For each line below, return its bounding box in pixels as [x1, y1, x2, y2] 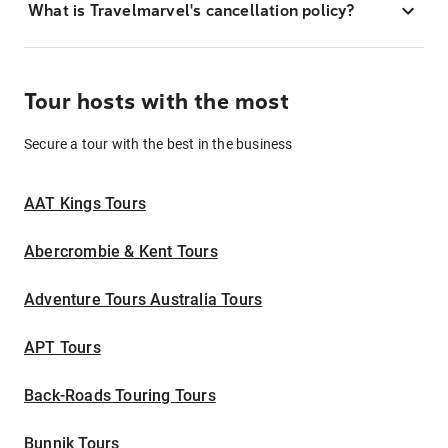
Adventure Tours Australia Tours [24, 290, 263, 310]
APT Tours [24, 338, 101, 358]
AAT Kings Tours [24, 194, 146, 214]
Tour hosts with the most [24, 88, 289, 115]
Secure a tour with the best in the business [24, 136, 293, 153]
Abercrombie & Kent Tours [24, 242, 218, 262]
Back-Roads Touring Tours [24, 386, 216, 406]
